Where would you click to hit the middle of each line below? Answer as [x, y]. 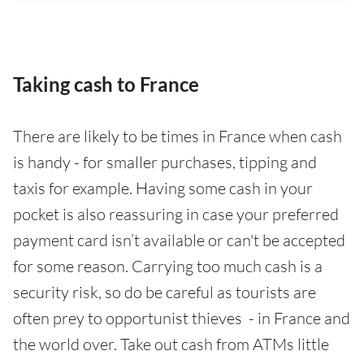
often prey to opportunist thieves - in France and [182, 318]
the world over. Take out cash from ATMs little [171, 344]
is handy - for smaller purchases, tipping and [165, 162]
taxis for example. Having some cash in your [163, 188]
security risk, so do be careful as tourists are [165, 292]
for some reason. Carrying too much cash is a [168, 266]
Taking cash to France [106, 84]
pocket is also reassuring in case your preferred [176, 214]
